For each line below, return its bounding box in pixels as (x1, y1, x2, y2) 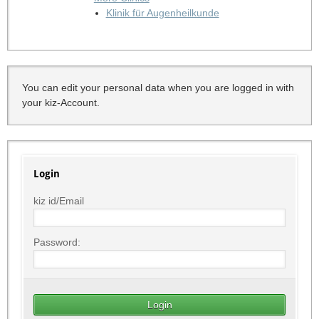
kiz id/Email (33, 195, 84, 207)
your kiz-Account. (21, 96, 100, 108)
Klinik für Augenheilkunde (105, 6, 219, 19)
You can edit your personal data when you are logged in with (21, 81, 294, 93)
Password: (33, 236, 80, 248)
